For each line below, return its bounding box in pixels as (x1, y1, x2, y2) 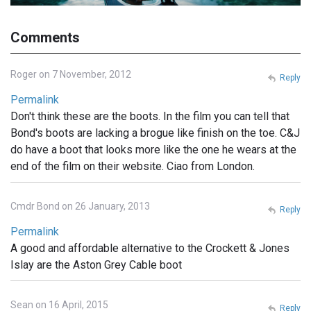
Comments (10, 28, 80, 46)
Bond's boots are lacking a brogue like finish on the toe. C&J (10, 126, 300, 140)
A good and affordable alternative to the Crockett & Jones (10, 241, 289, 255)
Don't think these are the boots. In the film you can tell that (10, 109, 289, 123)
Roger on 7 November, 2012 (10, 68, 131, 80)
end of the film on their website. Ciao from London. (10, 159, 255, 173)
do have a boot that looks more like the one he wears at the (10, 142, 296, 156)
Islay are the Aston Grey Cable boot (10, 258, 182, 271)
